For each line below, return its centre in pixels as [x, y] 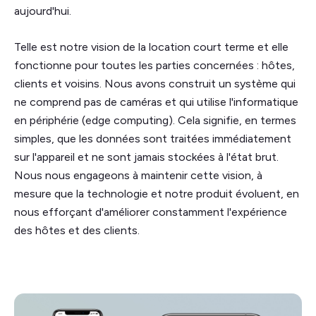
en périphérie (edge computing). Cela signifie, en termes [155, 120]
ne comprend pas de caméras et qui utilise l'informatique [156, 102]
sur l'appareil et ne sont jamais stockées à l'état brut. [146, 157]
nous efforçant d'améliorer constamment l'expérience [151, 212]
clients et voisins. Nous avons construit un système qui [155, 83]
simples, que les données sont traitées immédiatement [153, 138]
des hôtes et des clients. [77, 230]
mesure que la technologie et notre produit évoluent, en [157, 193]
